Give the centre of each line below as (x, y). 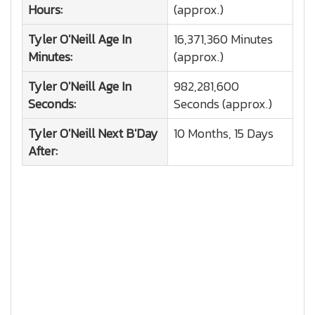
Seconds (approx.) (223, 104)
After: (43, 151)
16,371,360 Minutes (223, 39)
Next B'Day (127, 133)
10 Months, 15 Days (224, 133)
